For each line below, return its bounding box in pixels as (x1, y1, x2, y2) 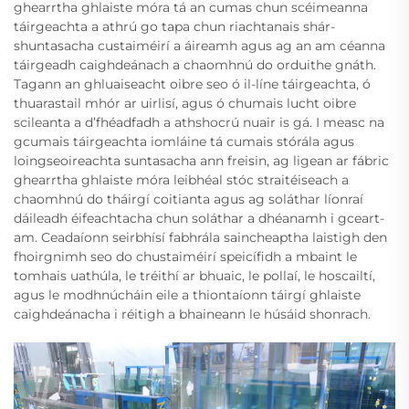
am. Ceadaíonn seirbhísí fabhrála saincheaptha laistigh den (14, 229, 387, 246)
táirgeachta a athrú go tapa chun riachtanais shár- (14, 18, 335, 36)
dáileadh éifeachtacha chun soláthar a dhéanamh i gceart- (14, 210, 384, 227)
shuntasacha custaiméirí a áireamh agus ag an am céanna (14, 37, 385, 55)
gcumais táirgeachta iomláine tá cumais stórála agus (14, 133, 354, 151)
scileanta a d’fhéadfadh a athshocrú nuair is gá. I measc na (14, 114, 384, 131)
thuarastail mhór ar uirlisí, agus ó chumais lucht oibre (14, 95, 356, 112)
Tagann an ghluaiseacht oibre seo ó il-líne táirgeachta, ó (14, 76, 371, 93)
